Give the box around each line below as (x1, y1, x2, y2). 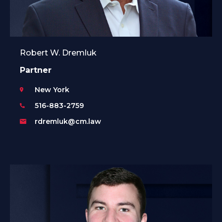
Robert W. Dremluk (20, 48, 97, 57)
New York (35, 85, 69, 94)
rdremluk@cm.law (35, 116, 101, 126)
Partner (20, 65, 52, 75)
